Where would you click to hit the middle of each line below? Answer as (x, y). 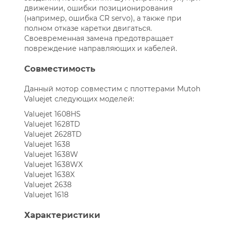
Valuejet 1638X (49, 175)
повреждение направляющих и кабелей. (100, 49)
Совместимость (60, 69)
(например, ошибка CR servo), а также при (103, 18)
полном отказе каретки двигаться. (88, 29)
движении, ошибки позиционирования (98, 8)
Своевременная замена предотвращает (99, 39)
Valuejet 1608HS (52, 114)
